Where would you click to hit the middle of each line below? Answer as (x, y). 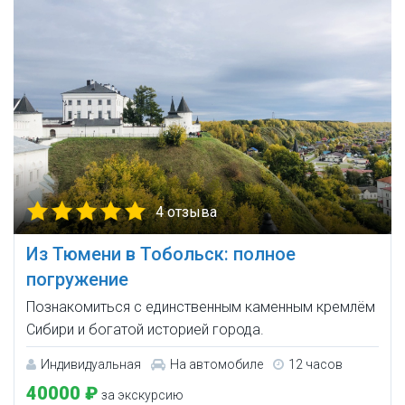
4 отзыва (186, 212)
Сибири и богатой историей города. (145, 330)
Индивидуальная (91, 365)
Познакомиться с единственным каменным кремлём (201, 307)
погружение (77, 280)
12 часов (316, 365)
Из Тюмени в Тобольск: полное (161, 254)
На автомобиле (217, 365)
